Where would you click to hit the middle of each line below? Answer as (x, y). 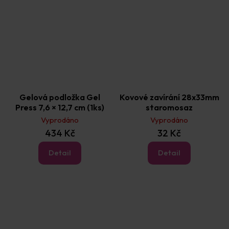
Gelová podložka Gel (60, 97)
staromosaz (169, 107)
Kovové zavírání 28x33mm (169, 97)
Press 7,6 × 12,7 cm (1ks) (60, 107)
